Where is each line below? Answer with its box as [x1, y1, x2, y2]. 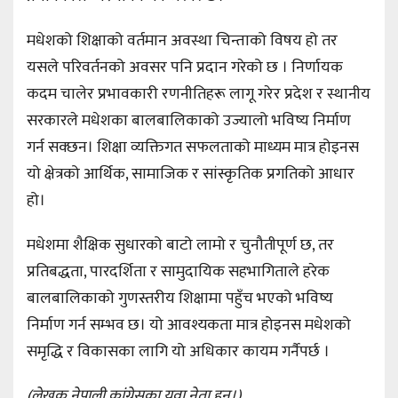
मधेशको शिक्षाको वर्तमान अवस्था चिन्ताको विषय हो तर [27, 28, 338, 55]
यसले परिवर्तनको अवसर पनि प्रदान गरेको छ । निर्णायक [27, 54, 343, 82]
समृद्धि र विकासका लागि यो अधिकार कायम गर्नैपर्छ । [27, 338, 330, 366]
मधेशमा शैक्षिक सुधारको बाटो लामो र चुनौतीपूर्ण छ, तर [27, 232, 334, 259]
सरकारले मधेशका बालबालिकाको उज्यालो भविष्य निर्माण [27, 107, 351, 135]
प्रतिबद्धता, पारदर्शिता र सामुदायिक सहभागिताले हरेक [27, 259, 330, 286]
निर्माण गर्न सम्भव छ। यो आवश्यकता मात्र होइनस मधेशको [27, 312, 351, 339]
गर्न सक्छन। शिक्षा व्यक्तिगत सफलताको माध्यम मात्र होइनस [27, 134, 359, 162]
